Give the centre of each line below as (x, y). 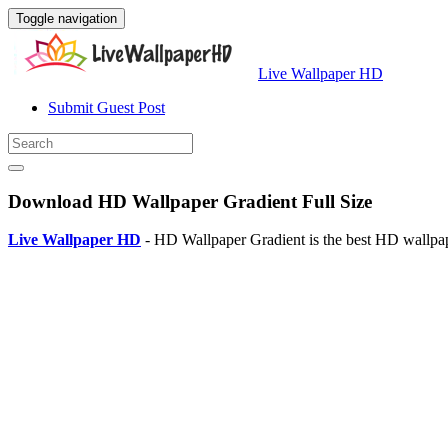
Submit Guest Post (106, 107)
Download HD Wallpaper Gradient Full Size (190, 201)
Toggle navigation (66, 18)
